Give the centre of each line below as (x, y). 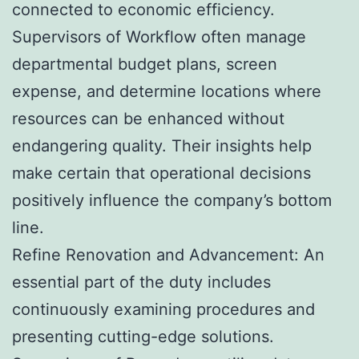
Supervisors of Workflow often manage (159, 36)
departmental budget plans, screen (145, 64)
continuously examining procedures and (163, 309)
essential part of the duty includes (141, 282)
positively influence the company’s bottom (172, 200)
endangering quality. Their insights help (162, 145)
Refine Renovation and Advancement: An (168, 254)
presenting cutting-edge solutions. (143, 336)
